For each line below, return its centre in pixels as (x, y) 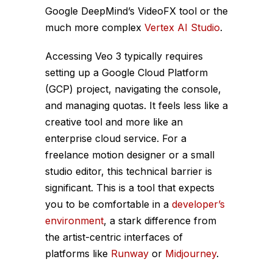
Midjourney (191, 254)
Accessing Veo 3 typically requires (124, 56)
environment (74, 221)
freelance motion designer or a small (130, 155)
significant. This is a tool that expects (130, 188)
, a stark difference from (160, 221)
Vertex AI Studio (182, 28)
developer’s (198, 204)
